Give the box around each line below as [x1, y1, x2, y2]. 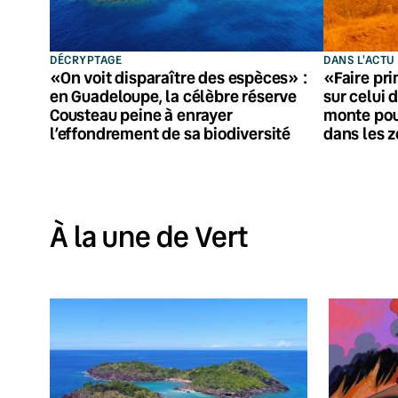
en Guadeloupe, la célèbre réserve [50, 84, 298, 107]
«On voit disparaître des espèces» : [50, 66, 307, 88]
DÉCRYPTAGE [50, 51, 123, 68]
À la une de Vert [50, 218, 249, 256]
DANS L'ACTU [323, 51, 395, 68]
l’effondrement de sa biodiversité [50, 122, 291, 144]
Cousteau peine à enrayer [50, 103, 233, 125]
